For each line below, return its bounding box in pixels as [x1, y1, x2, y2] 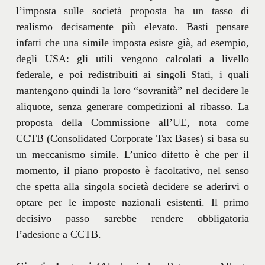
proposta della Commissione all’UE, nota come [15, 116, 250, 128]
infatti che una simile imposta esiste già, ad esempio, [15, 36, 250, 49]
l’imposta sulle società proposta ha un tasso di [15, 4, 250, 17]
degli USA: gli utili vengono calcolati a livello [15, 52, 250, 64]
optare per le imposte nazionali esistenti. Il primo [15, 196, 250, 208]
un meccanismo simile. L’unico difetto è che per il [15, 148, 250, 160]
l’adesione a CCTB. [15, 228, 101, 240]
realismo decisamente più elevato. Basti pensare [15, 20, 250, 33]
